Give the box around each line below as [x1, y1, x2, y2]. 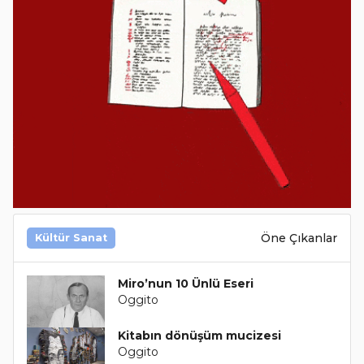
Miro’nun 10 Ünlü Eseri [117, 276, 253, 292]
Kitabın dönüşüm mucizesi [117, 328, 281, 344]
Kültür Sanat [35, 232, 107, 245]
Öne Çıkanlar [261, 230, 337, 245]
